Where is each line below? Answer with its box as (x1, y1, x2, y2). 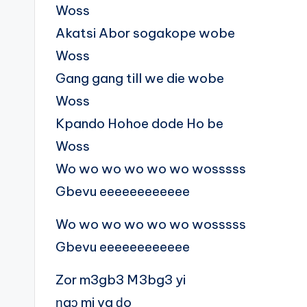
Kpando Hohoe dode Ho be (56, 115, 223, 132)
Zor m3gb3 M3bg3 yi (56, 271, 186, 288)
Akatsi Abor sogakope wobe (56, 25, 235, 42)
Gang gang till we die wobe (56, 70, 224, 87)
